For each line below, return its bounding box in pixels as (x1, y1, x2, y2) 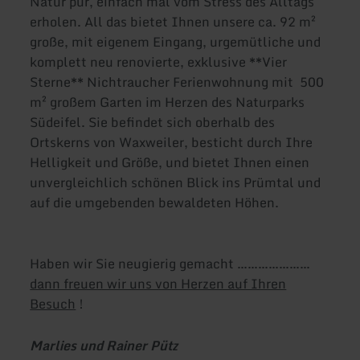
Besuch (30, 293, 76, 315)
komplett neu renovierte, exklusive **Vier (30, 51, 288, 73)
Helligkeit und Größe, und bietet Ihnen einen (30, 152, 310, 174)
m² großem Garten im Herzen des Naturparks (30, 92, 305, 113)
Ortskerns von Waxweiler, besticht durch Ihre (30, 132, 313, 153)
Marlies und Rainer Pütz (30, 334, 178, 356)
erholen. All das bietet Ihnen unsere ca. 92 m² (30, 11, 317, 33)
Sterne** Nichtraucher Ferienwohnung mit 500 (30, 72, 325, 93)
